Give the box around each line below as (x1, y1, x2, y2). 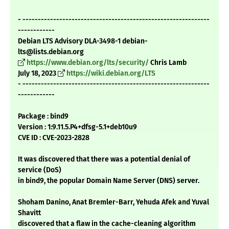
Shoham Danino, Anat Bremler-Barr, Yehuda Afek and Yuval (18, 198, 209, 207)
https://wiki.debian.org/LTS (66, 69, 155, 78)
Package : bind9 (18, 112, 68, 121)
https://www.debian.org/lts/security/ (27, 58, 149, 67)
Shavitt (18, 209, 41, 218)
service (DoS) (18, 166, 61, 175)
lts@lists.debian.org (18, 48, 84, 57)
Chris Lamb (149, 58, 187, 67)
